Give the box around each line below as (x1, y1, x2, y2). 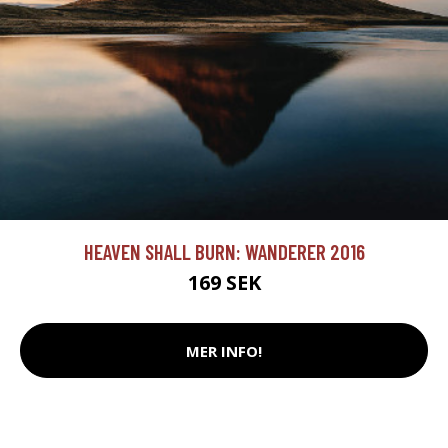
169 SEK (187, 269, 261, 297)
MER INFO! (186, 340, 262, 361)
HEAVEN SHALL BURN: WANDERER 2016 (83, 239, 365, 265)
